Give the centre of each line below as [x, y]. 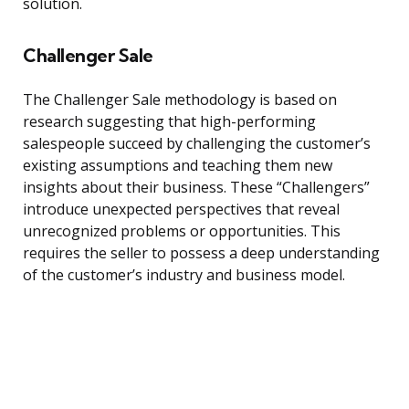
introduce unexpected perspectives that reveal [181, 210]
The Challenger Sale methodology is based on [180, 100]
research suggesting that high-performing [169, 122]
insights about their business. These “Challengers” [196, 188]
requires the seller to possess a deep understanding [201, 253]
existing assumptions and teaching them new [178, 166]
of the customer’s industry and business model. [184, 275]
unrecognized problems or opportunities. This [182, 231]
